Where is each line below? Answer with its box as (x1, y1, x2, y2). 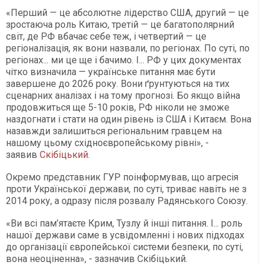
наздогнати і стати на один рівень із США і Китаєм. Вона (6, 113, 251, 125)
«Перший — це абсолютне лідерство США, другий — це (6, 7, 249, 18)
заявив (6, 148, 40, 160)
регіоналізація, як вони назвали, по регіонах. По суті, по (6, 42, 250, 54)
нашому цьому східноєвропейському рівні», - (6, 137, 209, 148)
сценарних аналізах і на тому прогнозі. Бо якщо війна (6, 89, 240, 101)
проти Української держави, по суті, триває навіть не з (6, 183, 247, 195)
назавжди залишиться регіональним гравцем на (6, 125, 222, 137)
